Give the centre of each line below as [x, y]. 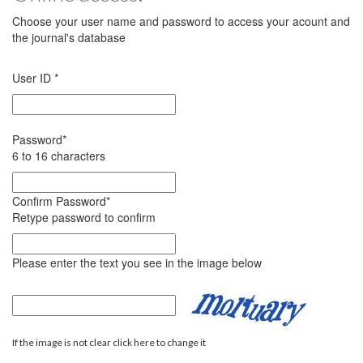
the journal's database [69, 37]
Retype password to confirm [84, 217]
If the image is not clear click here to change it [109, 342]
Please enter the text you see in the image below [137, 263]
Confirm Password [59, 201]
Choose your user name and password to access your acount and [181, 21]
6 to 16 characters [59, 156]
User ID [33, 78]
